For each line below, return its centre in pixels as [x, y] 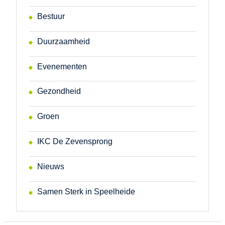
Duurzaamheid [63, 41]
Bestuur [51, 16]
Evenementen [62, 66]
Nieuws [50, 166]
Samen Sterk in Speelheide [86, 191]
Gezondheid [59, 91]
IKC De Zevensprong [75, 141]
